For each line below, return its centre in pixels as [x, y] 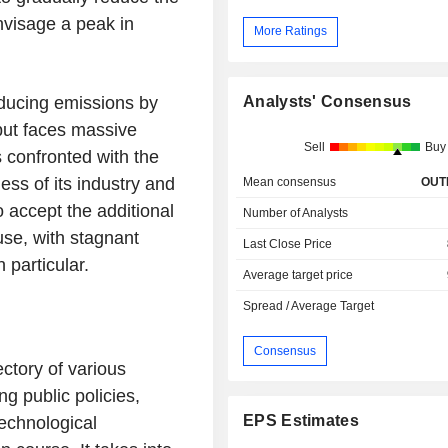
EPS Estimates [301, 421]
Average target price [298, 275]
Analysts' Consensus [327, 102]
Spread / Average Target [309, 306]
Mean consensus [290, 182]
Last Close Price [288, 244]
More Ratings [291, 31]
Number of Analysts [296, 213]
